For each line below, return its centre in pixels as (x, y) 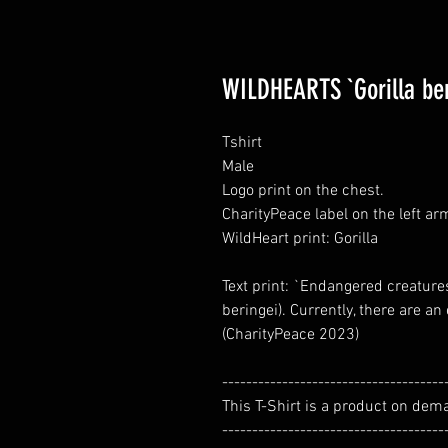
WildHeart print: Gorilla (300, 239)
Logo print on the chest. (303, 191)
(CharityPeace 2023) (290, 335)
